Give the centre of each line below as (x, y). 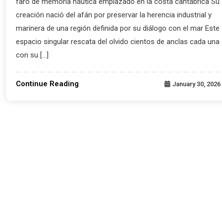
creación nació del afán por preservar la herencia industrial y (114, 15)
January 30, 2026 (196, 84)
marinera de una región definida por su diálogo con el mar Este (118, 28)
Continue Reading (48, 84)
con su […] (32, 55)
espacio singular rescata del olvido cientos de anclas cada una (118, 42)
